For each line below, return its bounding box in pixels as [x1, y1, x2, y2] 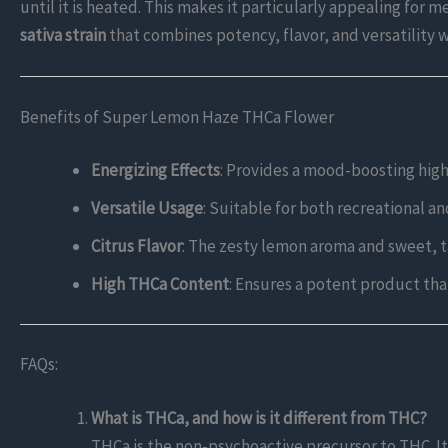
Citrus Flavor [91, 235, 182, 258]
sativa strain [20, 23, 106, 46]
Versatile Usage [91, 197, 203, 220]
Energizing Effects [91, 159, 220, 182]
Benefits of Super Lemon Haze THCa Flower [20, 105, 334, 128]
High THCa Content [91, 273, 229, 296]
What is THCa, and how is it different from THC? [91, 406, 427, 429]
